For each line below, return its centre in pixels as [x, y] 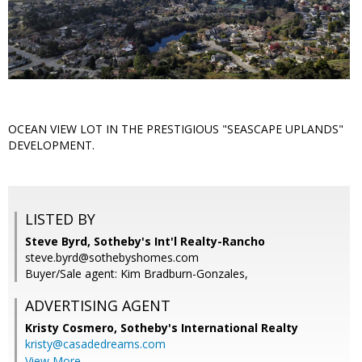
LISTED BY [60, 219]
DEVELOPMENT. [51, 145]
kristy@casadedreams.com [95, 344]
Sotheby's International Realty [209, 328]
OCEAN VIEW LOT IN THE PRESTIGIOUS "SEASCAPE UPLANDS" [176, 129]
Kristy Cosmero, [73, 328]
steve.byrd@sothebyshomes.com [112, 258]
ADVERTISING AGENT [98, 306]
